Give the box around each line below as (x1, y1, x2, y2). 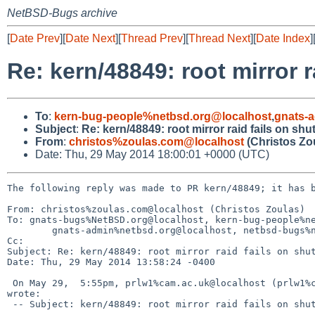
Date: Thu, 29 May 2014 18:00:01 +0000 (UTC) (35, 148, 269, 160)
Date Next (65, 32, 115, 44)
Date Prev (10, 32, 60, 44)
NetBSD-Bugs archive (7, 7, 117, 19)
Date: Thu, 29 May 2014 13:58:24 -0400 (7, 256, 215, 267)
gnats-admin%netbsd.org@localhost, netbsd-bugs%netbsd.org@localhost (7, 224, 52, 236)
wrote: (7, 288, 41, 299)
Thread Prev (121, 32, 183, 44)
